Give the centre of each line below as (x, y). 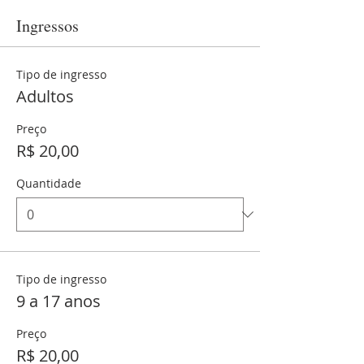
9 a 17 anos (58, 301)
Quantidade (49, 183)
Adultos (45, 96)
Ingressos (48, 26)
